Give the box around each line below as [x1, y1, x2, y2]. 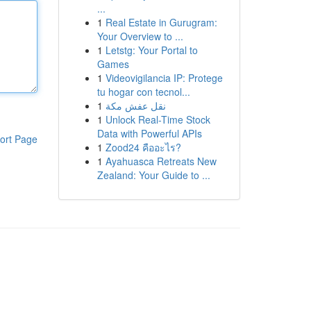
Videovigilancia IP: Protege [105, 71, 223, 85]
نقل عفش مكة [105, 99, 166, 112]
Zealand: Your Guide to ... [96, 168, 210, 182]
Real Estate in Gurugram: [105, 15, 217, 29]
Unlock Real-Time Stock [105, 112, 210, 126]
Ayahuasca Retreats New [105, 154, 217, 168]
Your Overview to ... [96, 29, 183, 43]
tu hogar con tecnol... [96, 85, 190, 99]
